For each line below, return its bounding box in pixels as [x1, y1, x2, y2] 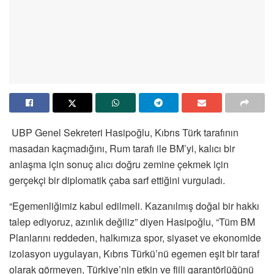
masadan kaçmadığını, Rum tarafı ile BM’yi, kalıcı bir [9, 141, 235, 155]
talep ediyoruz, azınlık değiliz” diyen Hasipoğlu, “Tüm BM [9, 214, 255, 229]
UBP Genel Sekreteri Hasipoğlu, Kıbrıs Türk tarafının [9, 125, 239, 139]
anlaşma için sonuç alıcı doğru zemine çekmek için [9, 157, 229, 171]
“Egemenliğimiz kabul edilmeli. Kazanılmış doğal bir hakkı [9, 198, 259, 213]
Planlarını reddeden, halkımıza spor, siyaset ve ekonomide [9, 230, 261, 245]
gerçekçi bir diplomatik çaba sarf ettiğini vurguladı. [9, 172, 225, 187]
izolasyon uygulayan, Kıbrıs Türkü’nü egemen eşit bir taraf [9, 246, 259, 261]
